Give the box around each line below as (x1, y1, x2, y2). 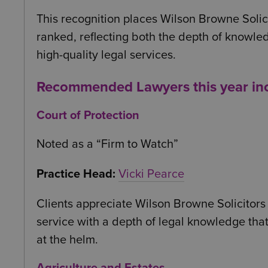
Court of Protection (36, 108, 139, 123)
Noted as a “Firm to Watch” (36, 137, 178, 152)
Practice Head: (36, 167, 115, 182)
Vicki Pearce (118, 167, 184, 182)
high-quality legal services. (36, 48, 176, 63)
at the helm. (36, 233, 98, 248)
